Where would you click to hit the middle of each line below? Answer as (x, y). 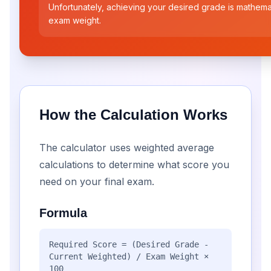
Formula (63, 213)
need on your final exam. (97, 181)
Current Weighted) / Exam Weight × (129, 256)
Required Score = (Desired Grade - (129, 244)
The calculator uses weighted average (127, 148)
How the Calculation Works (133, 115)
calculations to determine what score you (134, 165)
